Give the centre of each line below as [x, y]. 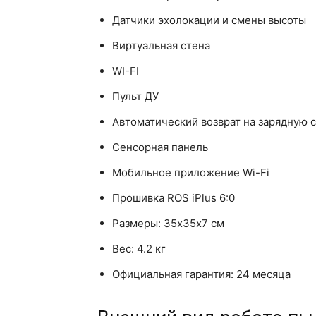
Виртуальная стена [161, 46]
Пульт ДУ [135, 97]
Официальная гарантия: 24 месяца [201, 274]
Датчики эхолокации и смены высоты [209, 20]
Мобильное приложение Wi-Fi [191, 173]
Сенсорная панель [160, 147]
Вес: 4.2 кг [139, 249]
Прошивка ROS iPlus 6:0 [174, 198]
